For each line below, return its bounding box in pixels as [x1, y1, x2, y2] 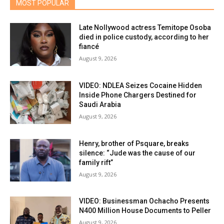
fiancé [79, 42, 99, 51]
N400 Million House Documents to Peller [79, 206, 211, 215]
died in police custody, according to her [79, 33, 209, 41]
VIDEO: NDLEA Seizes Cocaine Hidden [79, 81, 202, 89]
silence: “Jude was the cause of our [79, 148, 196, 157]
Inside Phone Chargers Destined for [79, 90, 197, 99]
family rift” [79, 158, 113, 166]
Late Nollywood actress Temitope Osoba [79, 23, 211, 32]
